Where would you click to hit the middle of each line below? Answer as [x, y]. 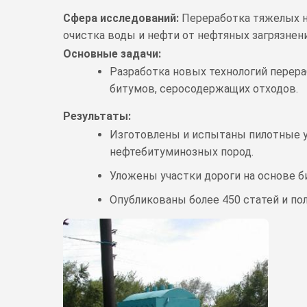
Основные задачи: [112, 53]
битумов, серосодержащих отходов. [204, 89]
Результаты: [97, 116]
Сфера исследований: [121, 19]
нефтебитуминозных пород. [182, 151]
